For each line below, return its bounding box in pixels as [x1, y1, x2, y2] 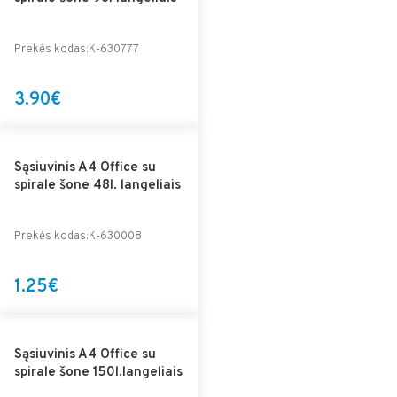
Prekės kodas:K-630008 [14, 229, 142, 244]
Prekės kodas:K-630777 [14, 42, 139, 57]
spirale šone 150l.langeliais [14, 363, 183, 381]
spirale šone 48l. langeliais [14, 176, 181, 194]
